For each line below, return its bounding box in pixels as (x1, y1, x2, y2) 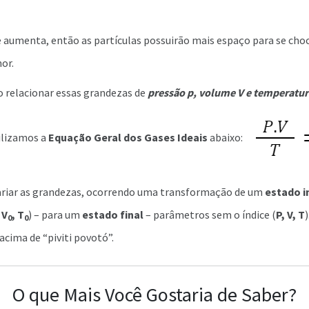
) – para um (28, 208, 82, 221)
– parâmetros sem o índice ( (143, 208, 276, 221)
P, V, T (276, 208, 305, 221)
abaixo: (208, 130, 243, 145)
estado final (82, 208, 143, 221)
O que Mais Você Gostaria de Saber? (12, 282, 297, 307)
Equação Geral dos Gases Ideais (48, 130, 208, 145)
